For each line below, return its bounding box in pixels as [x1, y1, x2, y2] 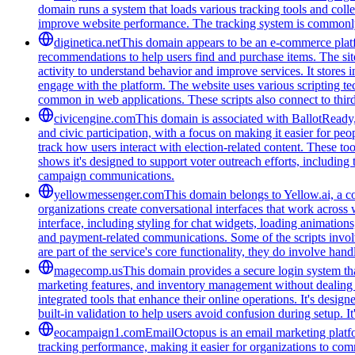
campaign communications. [38, 168, 174, 182]
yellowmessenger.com [54, 187, 164, 201]
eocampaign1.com [54, 325, 145, 339]
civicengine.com [54, 111, 136, 125]
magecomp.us [54, 263, 123, 277]
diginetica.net [54, 35, 120, 49]
